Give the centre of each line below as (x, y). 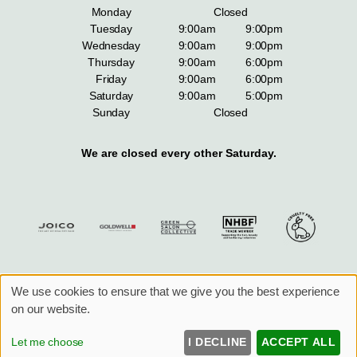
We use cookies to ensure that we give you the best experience (175, 292)
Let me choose (48, 342)
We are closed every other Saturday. (178, 153)
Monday (111, 12)
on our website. (51, 309)
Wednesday (111, 46)
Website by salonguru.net (194, 293)
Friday (111, 79)
